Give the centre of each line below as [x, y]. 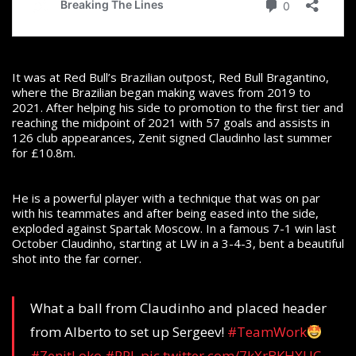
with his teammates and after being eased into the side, [165, 213]
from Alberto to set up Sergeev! [129, 331]
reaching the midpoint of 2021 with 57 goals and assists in [171, 122]
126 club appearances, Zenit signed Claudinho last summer [172, 137]
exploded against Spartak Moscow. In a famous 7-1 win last [174, 228]
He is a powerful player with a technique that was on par [166, 197]
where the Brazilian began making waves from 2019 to [161, 92]
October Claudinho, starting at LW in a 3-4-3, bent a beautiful [178, 243]
